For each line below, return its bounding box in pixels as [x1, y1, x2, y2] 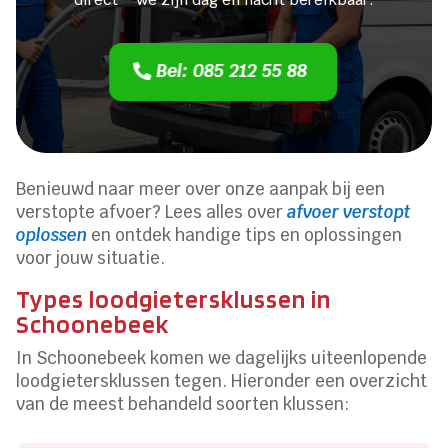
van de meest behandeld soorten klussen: [16, 392, 350, 415]
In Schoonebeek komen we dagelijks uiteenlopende [16, 346, 428, 369]
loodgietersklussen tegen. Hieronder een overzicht [16, 369, 428, 392]
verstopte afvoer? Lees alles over [16, 200, 288, 223]
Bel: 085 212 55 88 [156, 58, 308, 82]
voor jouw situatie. [16, 246, 166, 269]
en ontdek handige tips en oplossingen [87, 223, 403, 246]
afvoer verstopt [287, 200, 412, 223]
